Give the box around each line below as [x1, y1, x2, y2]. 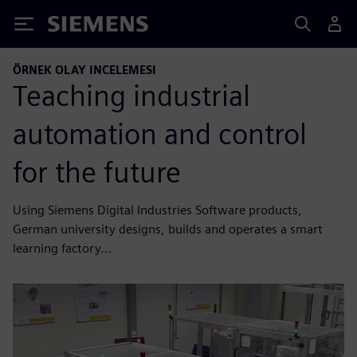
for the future [13, 154, 181, 190]
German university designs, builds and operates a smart [13, 221, 323, 237]
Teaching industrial [13, 77, 250, 113]
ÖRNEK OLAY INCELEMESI [13, 63, 156, 76]
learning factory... [13, 240, 112, 256]
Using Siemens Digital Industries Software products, [13, 202, 302, 218]
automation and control [13, 116, 307, 151]
